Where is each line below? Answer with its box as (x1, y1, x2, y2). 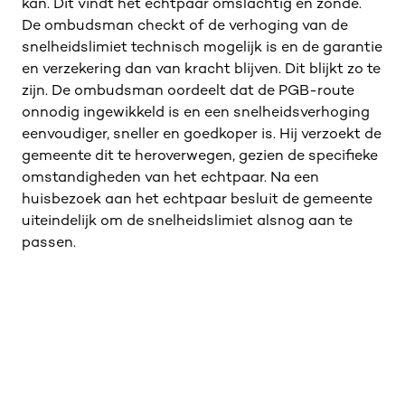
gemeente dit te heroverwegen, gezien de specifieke (22, 149, 378, 165)
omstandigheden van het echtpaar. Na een (22, 171, 319, 186)
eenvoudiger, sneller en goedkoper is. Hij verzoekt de (22, 127, 381, 143)
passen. (22, 236, 80, 251)
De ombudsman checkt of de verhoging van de (22, 19, 348, 34)
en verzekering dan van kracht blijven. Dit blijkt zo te (22, 62, 381, 78)
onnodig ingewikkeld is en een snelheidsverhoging (22, 106, 370, 121)
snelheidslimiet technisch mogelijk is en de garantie (22, 41, 382, 56)
